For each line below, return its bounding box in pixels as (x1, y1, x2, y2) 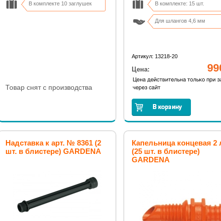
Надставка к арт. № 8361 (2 (5, 139, 101, 147)
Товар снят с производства (5, 83, 92, 91)
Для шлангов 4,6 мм (155, 18, 205, 24)
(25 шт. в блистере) (132, 147, 200, 155)
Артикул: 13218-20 (132, 53, 178, 59)
